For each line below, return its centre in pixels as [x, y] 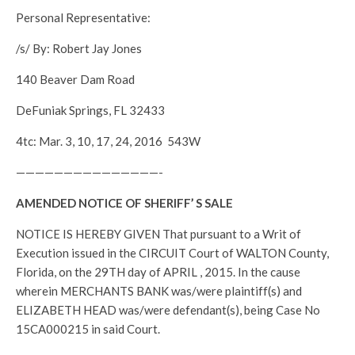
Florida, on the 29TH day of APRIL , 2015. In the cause [158, 272]
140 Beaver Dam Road [75, 79]
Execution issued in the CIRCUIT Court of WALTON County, [172, 253]
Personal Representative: [83, 17]
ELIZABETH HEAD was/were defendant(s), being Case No [168, 310]
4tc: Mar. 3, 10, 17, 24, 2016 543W [108, 141]
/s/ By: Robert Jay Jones [79, 48]
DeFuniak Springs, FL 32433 [90, 110]
